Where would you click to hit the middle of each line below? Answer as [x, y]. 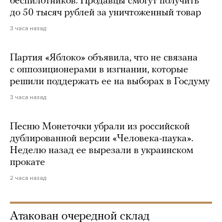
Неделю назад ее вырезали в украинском [102, 151]
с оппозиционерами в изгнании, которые [99, 70]
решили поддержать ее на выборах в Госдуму [110, 82]
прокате [28, 163]
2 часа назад [28, 178]
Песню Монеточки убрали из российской [100, 127]
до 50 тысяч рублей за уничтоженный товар [106, 13]
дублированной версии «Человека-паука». [102, 139]
